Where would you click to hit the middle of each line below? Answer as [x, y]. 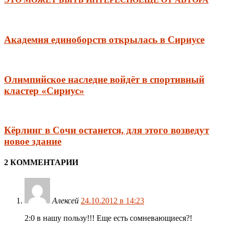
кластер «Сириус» [44, 90]
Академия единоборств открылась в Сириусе [104, 40]
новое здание [33, 141]
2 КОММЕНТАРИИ [41, 163]
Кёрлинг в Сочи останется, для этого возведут [107, 130]
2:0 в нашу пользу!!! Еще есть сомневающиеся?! [108, 218]
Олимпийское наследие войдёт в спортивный [104, 79]
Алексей [65, 201]
